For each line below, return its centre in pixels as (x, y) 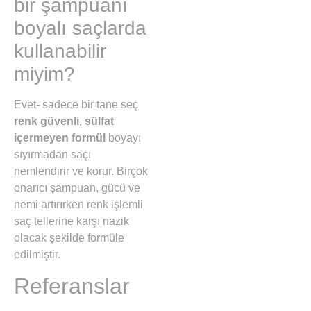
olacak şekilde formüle (69, 237)
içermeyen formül (60, 137)
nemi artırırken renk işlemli (78, 204)
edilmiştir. (39, 254)
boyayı (123, 137)
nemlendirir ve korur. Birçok (81, 171)
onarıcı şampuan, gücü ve (77, 187)
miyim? (44, 74)
